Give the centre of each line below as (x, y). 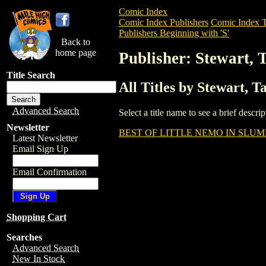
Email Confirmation (50, 172)
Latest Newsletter (45, 138)
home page (76, 53)
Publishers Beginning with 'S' (174, 33)
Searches (24, 237)
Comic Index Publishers (164, 22)
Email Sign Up (40, 149)
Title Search (31, 75)
